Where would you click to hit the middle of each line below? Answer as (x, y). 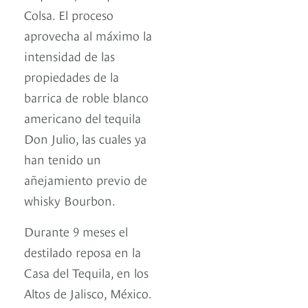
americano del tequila (82, 117)
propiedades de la (71, 76)
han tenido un (63, 158)
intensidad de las (69, 55)
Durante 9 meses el (76, 230)
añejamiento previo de (86, 179)
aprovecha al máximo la (88, 34)
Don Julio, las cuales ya (85, 137)
